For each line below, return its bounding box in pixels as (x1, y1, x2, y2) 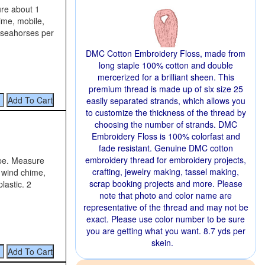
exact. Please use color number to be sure (86, 213, 245, 225)
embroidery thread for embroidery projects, (85, 154, 246, 166)
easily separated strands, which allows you (86, 95, 245, 106)
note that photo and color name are (99, 189, 232, 201)
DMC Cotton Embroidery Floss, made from (86, 47, 245, 59)
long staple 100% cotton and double (98, 59, 233, 71)
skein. (151, 237, 173, 248)
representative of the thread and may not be (83, 201, 248, 213)
